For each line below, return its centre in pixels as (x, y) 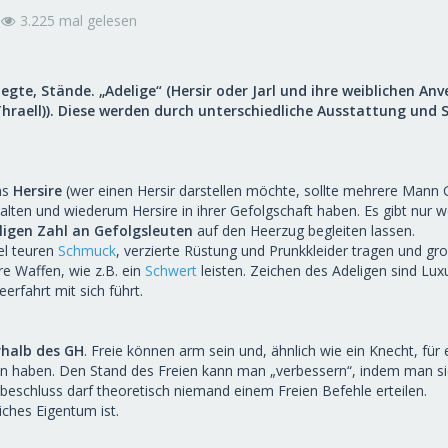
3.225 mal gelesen (76, 20)
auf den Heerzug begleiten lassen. (304, 230)
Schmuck (87, 250)
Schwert (171, 270)
